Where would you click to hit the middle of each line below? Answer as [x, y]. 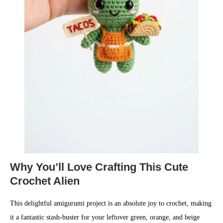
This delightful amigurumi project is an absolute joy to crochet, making [111, 203]
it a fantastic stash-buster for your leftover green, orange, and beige [105, 217]
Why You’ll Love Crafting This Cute [99, 167]
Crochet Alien [45, 181]
